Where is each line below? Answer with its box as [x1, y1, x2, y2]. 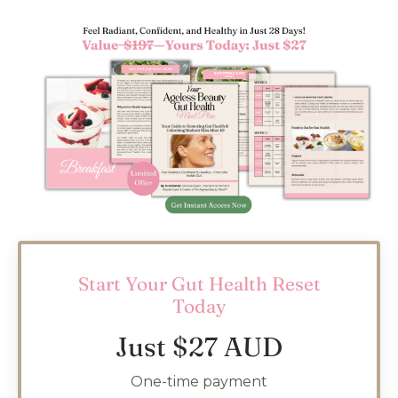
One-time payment [131, 373, 267, 391]
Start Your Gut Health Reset [77, 272, 321, 296]
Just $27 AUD [115, 330, 283, 364]
